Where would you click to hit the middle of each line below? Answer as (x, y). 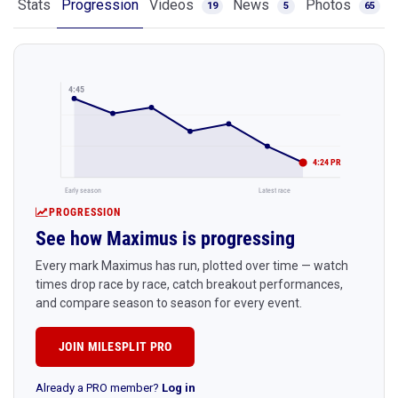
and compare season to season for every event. (169, 302)
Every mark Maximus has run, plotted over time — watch (192, 265)
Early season (84, 190)
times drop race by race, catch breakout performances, (189, 284)
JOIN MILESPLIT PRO (115, 346)
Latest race (274, 190)
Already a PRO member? (99, 387)
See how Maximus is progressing (165, 238)
